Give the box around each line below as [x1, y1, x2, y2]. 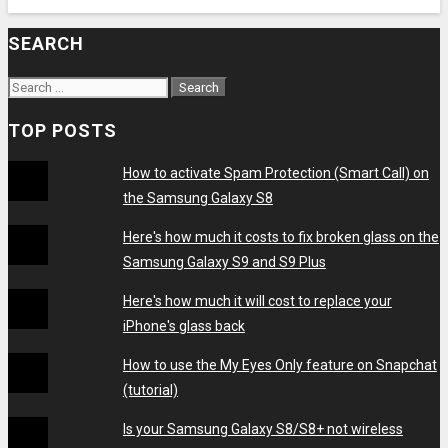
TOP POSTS [8, 119, 117, 141]
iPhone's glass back [122, 318, 245, 335]
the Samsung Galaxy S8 [122, 190, 273, 207]
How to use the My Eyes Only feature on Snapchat [122, 357, 437, 374]
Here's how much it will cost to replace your [122, 293, 392, 310]
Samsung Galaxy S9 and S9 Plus [122, 254, 326, 271]
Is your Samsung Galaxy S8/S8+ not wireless [122, 421, 403, 438]
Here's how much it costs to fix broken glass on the [122, 229, 439, 246]
